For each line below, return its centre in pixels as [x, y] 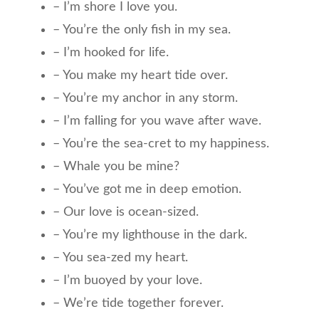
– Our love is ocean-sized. [126, 212]
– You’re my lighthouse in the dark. [150, 235]
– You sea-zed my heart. [120, 257]
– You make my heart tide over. [140, 75]
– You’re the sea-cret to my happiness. [161, 143]
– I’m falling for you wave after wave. [157, 121]
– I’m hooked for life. [111, 52]
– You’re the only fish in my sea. [142, 30]
